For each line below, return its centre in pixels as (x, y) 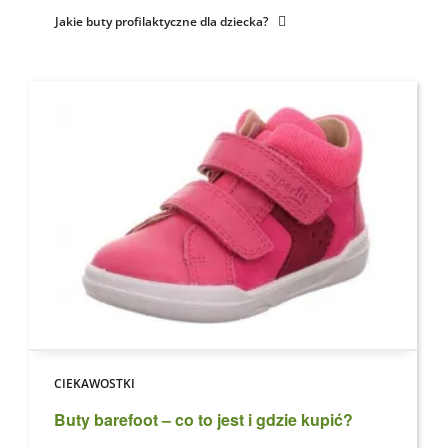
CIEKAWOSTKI (94, 384)
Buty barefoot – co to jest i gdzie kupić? (203, 420)
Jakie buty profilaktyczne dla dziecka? (161, 21)
